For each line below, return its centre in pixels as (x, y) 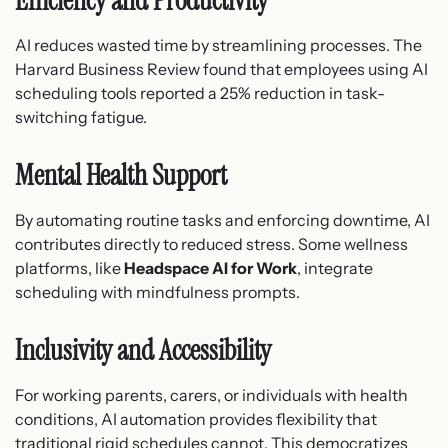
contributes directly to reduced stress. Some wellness (211, 244)
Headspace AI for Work (210, 268)
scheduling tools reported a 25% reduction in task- (200, 93)
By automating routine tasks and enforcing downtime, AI (222, 220)
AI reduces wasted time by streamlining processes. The (218, 45)
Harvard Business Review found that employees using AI (221, 69)
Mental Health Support (121, 176)
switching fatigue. (81, 117)
